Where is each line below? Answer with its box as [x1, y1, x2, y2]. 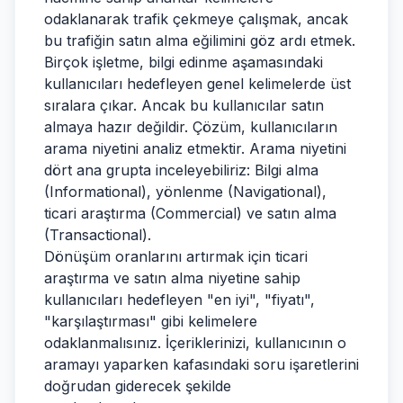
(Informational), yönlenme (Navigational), [44, 183, 327, 201]
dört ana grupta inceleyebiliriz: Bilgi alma [44, 161, 318, 179]
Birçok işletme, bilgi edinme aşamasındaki [44, 53, 323, 71]
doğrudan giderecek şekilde [44, 377, 231, 395]
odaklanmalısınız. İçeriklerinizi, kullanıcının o [44, 334, 346, 352]
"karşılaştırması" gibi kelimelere [44, 312, 257, 330]
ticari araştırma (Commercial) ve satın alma [44, 204, 336, 222]
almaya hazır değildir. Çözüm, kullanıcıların [44, 118, 337, 136]
